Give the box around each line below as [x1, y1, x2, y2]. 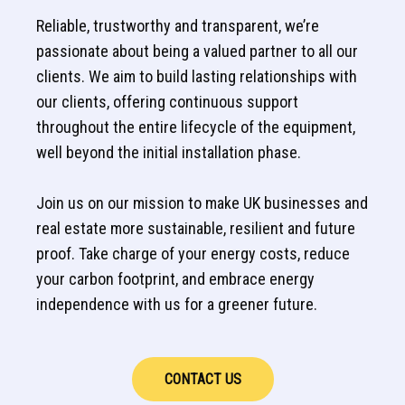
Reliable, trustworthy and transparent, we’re [36, 16, 319, 36]
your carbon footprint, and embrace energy [36, 269, 315, 289]
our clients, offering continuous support [36, 92, 298, 112]
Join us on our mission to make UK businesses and [36, 193, 368, 213]
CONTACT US [164, 371, 241, 389]
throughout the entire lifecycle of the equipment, [36, 118, 355, 137]
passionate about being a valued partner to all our [36, 42, 358, 61]
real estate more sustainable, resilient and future [36, 219, 355, 239]
